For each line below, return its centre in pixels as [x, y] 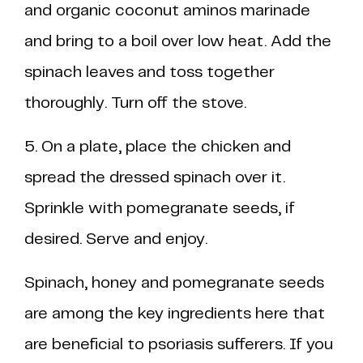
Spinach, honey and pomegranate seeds [174, 283]
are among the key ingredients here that [175, 314]
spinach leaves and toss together [149, 73]
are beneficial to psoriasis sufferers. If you [179, 345]
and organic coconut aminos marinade [167, 11]
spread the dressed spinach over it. [155, 178]
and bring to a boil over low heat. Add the [178, 42]
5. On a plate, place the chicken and [158, 147]
